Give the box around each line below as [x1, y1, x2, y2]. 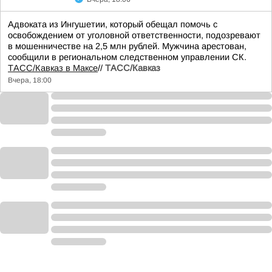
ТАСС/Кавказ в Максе [8, 63, 98, 73]
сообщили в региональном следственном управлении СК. [8, 52, 246, 62]
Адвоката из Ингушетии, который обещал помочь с [8, 19, 217, 29]
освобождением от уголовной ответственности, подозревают [8, 30, 260, 40]
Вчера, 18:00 [8, 76, 52, 84]
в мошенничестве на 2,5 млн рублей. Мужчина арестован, [8, 41, 246, 51]
